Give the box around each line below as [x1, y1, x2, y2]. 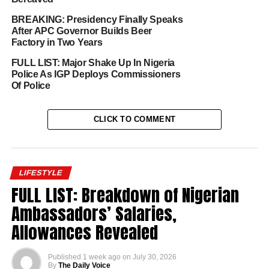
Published [47, 252, 81, 261]
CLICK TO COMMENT [93, 114, 176, 124]
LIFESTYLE [17, 168, 64, 177]
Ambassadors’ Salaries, [11, 200, 177, 226]
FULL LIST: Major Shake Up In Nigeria [11, 57, 175, 68]
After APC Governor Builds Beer [11, 25, 153, 36]
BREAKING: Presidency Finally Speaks [11, 14, 183, 25]
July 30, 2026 [132, 252, 177, 261]
